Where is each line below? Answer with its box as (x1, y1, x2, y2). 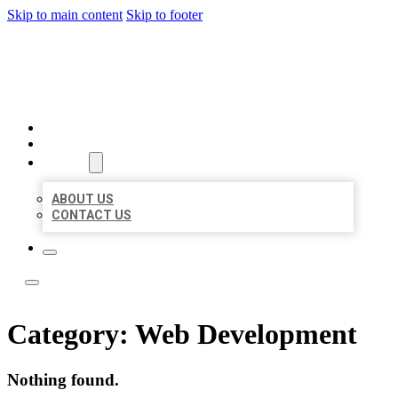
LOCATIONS (43, 136, 120, 152)
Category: (7, 318, 135, 351)
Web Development (135, 318, 357, 351)
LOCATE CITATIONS (25, 37, 297, 77)
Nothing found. (7, 370, 119, 389)
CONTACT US (52, 208, 131, 222)
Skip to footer (126, 7, 203, 22)
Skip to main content (7, 7, 123, 22)
